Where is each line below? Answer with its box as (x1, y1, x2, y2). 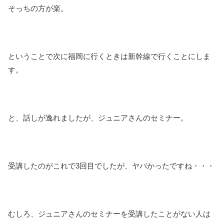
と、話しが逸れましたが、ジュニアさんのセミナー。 (8, 113, 188, 122)
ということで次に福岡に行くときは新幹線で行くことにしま (8, 51, 210, 60)
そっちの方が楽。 (8, 3, 68, 12)
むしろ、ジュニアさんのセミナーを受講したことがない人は (8, 209, 210, 218)
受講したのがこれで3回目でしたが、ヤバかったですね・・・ (8, 161, 214, 170)
